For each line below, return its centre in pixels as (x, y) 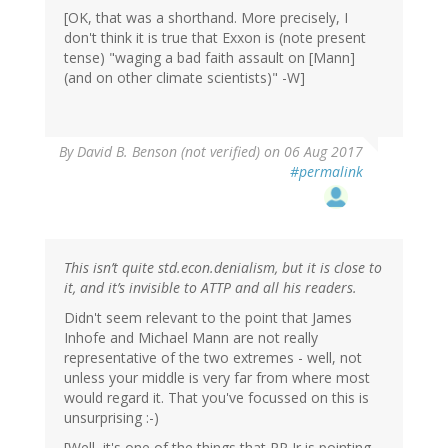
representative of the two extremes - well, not (213, 358)
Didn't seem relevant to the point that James (208, 318)
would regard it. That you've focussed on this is (216, 398)
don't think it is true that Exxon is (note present (215, 38)
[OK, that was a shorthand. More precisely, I (206, 18)
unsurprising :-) (111, 418)
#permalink (326, 172)
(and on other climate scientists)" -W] (184, 78)
